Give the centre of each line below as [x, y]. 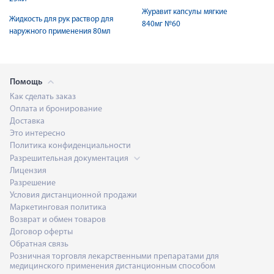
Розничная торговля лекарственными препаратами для [114, 257]
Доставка [27, 121]
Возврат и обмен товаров [58, 220]
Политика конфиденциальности [70, 146]
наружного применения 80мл [60, 31]
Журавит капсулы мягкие [185, 12]
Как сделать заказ [43, 97]
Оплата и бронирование [56, 109]
